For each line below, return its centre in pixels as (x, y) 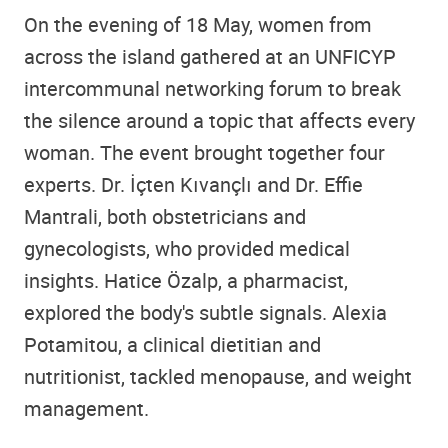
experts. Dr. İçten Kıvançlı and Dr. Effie (193, 184)
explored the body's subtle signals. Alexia (205, 312)
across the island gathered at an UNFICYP (210, 56)
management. (86, 408)
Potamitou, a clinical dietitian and (172, 344)
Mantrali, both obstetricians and (165, 216)
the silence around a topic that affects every (219, 120)
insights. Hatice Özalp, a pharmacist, (186, 280)
